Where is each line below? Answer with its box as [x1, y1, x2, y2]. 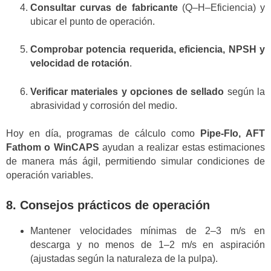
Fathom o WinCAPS [6, 142, 99, 153]
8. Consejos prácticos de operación [6, 198, 210, 212]
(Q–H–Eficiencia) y [177, 2, 266, 13]
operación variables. [6, 170, 93, 181]
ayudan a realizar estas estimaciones [99, 142, 266, 153]
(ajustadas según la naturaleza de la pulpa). [30, 253, 218, 264]
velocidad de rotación [30, 58, 129, 69]
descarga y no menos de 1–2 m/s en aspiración [30, 240, 265, 250]
